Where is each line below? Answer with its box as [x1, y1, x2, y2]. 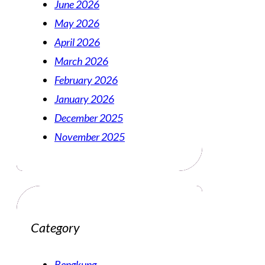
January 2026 [54, 92, 114, 106]
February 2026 [54, 73, 118, 87]
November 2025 [54, 130, 125, 144]
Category [31, 219, 79, 235]
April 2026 [54, 35, 100, 49]
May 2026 [54, 17, 99, 30]
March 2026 [54, 54, 108, 68]
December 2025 [54, 111, 123, 125]
